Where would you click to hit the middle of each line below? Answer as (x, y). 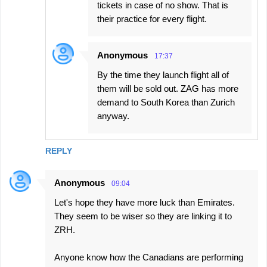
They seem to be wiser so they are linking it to (143, 216)
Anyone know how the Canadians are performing (149, 257)
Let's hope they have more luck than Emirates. (145, 203)
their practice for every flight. (152, 19)
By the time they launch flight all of (163, 75)
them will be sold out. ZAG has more (168, 89)
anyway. (113, 116)
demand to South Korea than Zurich (166, 103)
